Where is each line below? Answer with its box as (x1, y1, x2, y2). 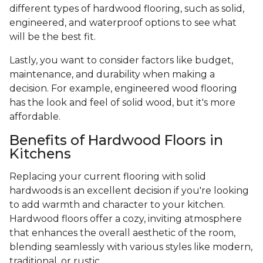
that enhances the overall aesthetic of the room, (9, 227, 235, 239)
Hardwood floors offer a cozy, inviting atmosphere (9, 213, 242, 225)
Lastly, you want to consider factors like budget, (9, 55, 233, 66)
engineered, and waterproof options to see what (9, 17, 237, 29)
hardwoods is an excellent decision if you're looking (9, 185, 249, 197)
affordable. (9, 111, 63, 123)
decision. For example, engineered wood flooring (9, 83, 237, 95)
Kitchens (9, 145, 71, 163)
